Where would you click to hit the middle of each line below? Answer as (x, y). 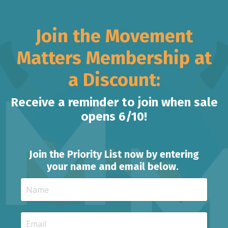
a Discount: (114, 80)
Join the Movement (114, 36)
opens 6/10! (114, 117)
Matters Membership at (114, 58)
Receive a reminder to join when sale (114, 102)
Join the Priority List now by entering (114, 154)
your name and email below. (114, 166)
